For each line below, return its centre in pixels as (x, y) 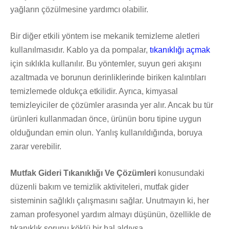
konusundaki (180, 173)
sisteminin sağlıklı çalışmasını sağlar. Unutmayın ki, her (110, 201)
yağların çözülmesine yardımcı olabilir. (79, 10)
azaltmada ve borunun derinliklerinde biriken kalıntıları (108, 78)
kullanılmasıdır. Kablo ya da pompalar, (80, 50)
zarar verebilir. (36, 147)
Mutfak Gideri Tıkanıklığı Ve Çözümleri (83, 173)
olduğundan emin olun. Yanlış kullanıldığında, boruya (106, 133)
